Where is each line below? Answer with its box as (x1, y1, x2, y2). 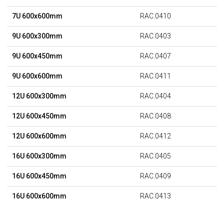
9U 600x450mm (12, 52, 62, 60)
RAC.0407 (140, 52, 171, 60)
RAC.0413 (140, 192, 171, 200)
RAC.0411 (140, 72, 171, 80)
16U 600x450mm (12, 172, 66, 180)
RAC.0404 (140, 92, 171, 100)
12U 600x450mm (12, 112, 66, 120)
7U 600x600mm (12, 12, 62, 20)
